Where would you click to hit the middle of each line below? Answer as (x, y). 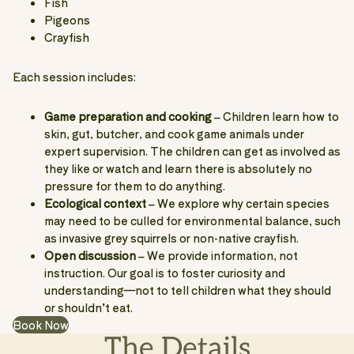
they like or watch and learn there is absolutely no (178, 168)
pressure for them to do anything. (135, 185)
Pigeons (67, 19)
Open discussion (90, 255)
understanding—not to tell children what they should (188, 290)
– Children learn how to (275, 116)
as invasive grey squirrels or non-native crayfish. (171, 237)
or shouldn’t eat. (88, 307)
